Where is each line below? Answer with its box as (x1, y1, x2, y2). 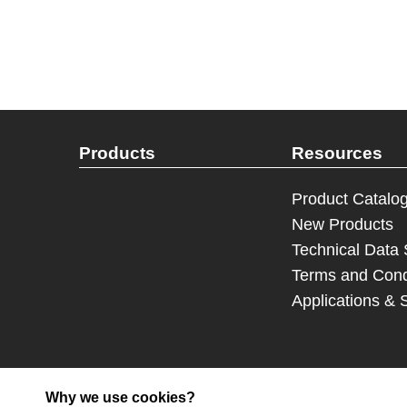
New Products (292, 215, 394, 233)
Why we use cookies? (45, 390, 195, 405)
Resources (292, 144, 383, 163)
